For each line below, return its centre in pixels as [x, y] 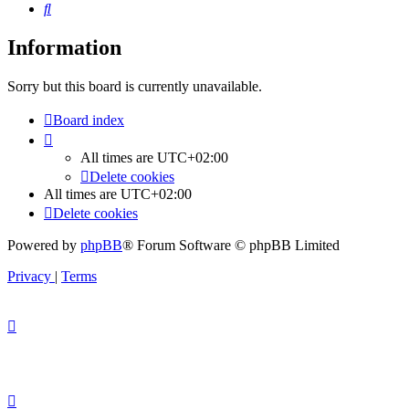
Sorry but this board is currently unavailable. [135, 87]
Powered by [44, 246]
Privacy [29, 277]
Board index [89, 121]
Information [64, 48]
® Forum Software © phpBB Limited [231, 246]
